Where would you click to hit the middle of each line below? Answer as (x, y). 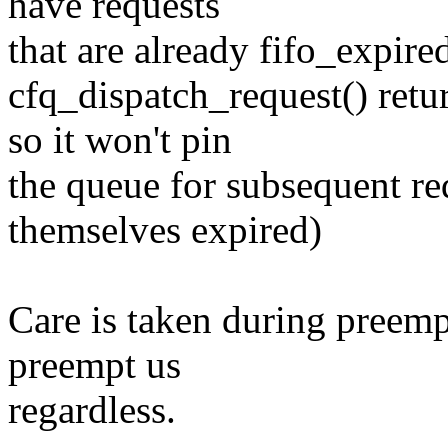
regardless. (92, 410)
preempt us (94, 365)
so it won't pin (120, 140)
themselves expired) (165, 230)
